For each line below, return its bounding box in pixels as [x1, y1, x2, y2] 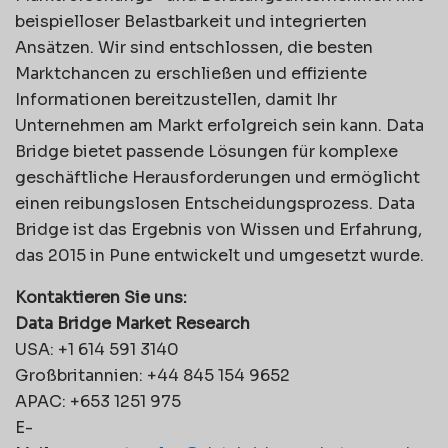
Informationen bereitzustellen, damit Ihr [15, 88, 337, 110]
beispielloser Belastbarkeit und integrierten [15, 10, 367, 32]
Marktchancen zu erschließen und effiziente [15, 62, 367, 84]
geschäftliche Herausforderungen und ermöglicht [15, 166, 420, 188]
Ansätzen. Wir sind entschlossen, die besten [15, 36, 373, 58]
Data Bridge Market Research [15, 312, 250, 334]
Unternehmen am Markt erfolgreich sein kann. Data [15, 114, 424, 136]
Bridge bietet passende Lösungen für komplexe [15, 140, 398, 162]
